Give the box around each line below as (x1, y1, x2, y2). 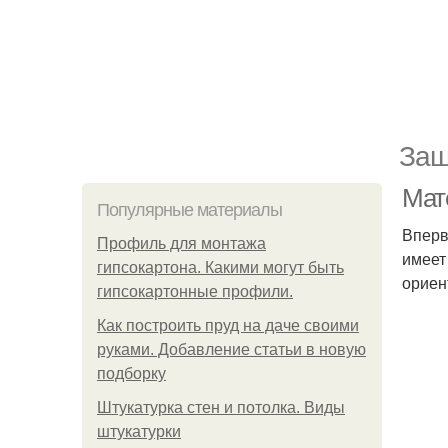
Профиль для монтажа (97, 235, 266, 252)
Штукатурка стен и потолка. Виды (97, 399, 345, 416)
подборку (97, 365, 166, 382)
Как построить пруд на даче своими (97, 317, 359, 334)
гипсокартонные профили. (97, 283, 293, 300)
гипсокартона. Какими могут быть (97, 259, 344, 276)
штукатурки (97, 423, 181, 440)
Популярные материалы (97, 200, 282, 220)
